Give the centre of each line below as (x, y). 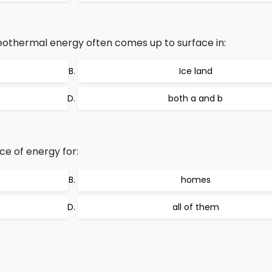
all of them (195, 207)
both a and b (195, 98)
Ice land (195, 71)
